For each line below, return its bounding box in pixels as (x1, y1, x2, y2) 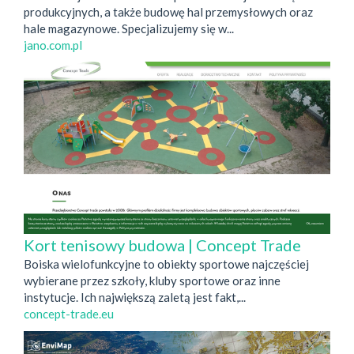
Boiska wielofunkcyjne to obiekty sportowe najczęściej (24, 257, 309, 272)
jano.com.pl (24, 37, 82, 52)
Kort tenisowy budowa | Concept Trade (24, 235, 301, 255)
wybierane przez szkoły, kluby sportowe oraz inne (24, 273, 281, 288)
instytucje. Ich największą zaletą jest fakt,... (24, 290, 246, 305)
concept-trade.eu (24, 307, 114, 322)
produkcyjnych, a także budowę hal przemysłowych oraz (24, 4, 313, 19)
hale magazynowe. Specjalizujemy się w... (24, 21, 234, 36)
